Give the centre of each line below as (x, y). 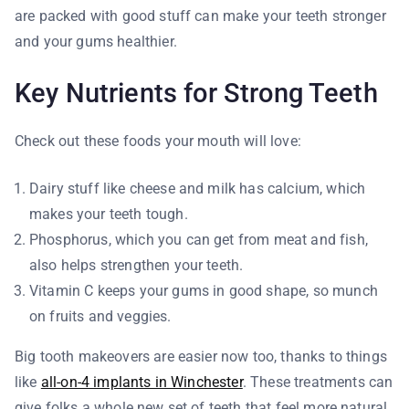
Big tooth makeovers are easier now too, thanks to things (201, 357)
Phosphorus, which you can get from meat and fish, (199, 240)
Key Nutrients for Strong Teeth (196, 93)
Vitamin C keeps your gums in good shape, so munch (204, 291)
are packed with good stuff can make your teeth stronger (200, 16)
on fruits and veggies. (100, 316)
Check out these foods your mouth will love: (158, 141)
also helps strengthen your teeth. (136, 265)
